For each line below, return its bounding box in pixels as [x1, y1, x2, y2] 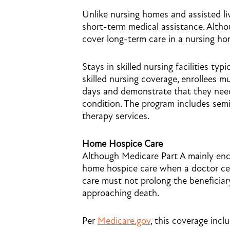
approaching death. [82, 187, 159, 199]
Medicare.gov [98, 215, 150, 226]
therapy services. [82, 110, 149, 122]
